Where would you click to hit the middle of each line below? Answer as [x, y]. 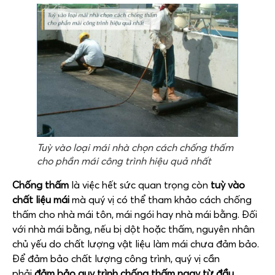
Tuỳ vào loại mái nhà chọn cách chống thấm [135, 148]
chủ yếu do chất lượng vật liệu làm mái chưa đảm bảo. [136, 244]
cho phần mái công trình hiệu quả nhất [124, 161]
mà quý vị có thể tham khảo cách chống [162, 200]
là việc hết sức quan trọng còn [138, 185]
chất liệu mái [42, 200]
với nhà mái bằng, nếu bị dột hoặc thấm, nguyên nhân [134, 229]
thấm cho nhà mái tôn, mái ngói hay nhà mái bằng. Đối [135, 215]
